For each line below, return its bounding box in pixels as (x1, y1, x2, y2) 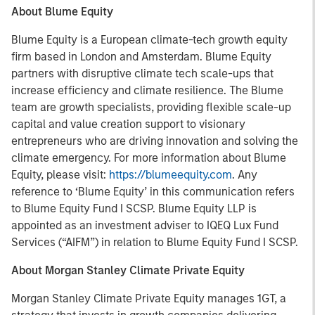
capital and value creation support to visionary (11, 117, 245, 131)
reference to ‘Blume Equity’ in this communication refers (11, 185, 295, 198)
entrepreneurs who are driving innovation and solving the (11, 134, 298, 148)
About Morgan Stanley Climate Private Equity (11, 264, 245, 277)
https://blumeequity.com (109, 168, 232, 181)
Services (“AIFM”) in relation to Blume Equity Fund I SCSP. (11, 236, 298, 249)
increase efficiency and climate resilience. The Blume (11, 84, 283, 97)
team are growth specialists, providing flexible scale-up (11, 101, 291, 114)
